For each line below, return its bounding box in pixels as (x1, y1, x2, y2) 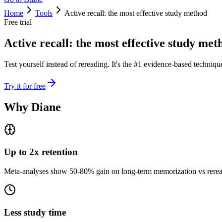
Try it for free (4, 81, 46, 90)
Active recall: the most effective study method (64, 8, 207, 17)
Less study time (4, 207, 66, 218)
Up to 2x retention (4, 147, 78, 158)
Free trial (4, 17, 32, 26)
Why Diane (4, 100, 61, 113)
